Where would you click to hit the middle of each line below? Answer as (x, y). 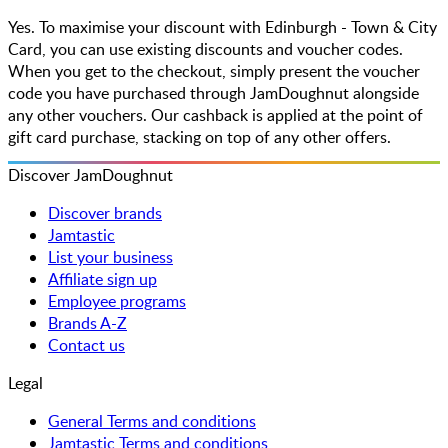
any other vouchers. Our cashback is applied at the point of (215, 114)
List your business (110, 256)
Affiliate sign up (102, 278)
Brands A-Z (87, 322)
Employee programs (117, 300)
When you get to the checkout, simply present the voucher (214, 70)
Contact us (86, 344)
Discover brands (105, 212)
